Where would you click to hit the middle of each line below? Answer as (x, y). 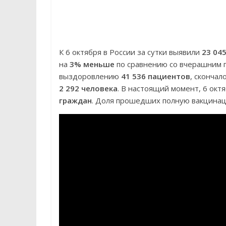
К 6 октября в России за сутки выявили (130, 52)
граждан (75, 100)
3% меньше (92, 64)
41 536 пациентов (156, 76)
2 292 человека (88, 88)
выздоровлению (90, 76)
